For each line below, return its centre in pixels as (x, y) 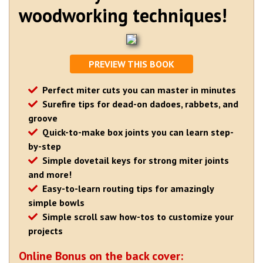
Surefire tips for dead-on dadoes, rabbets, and (140, 104)
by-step (45, 146)
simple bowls (56, 203)
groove (43, 118)
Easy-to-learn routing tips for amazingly (128, 189)
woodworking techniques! (123, 16)
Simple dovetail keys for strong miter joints (136, 161)
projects (45, 231)
